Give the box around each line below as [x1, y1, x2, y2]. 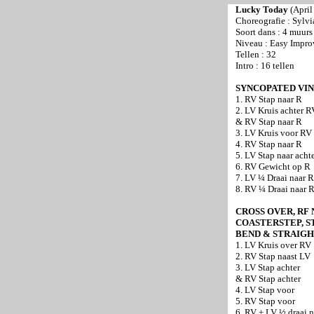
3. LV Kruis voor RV [235, 128, 312, 138]
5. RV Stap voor [235, 296, 295, 306]
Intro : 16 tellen [235, 60, 294, 71]
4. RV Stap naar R [235, 139, 302, 149]
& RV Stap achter [235, 273, 301, 284]
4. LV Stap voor [235, 285, 294, 295]
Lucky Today [235, 4, 288, 15]
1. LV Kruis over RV [235, 240, 311, 250]
